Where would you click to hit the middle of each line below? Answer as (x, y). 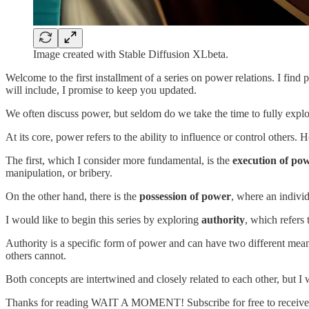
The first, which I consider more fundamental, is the (119, 160)
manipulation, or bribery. (59, 172)
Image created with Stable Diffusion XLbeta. (131, 54)
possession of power (185, 196)
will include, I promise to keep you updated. (101, 90)
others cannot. (36, 255)
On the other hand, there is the (72, 196)
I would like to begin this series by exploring (103, 219)
